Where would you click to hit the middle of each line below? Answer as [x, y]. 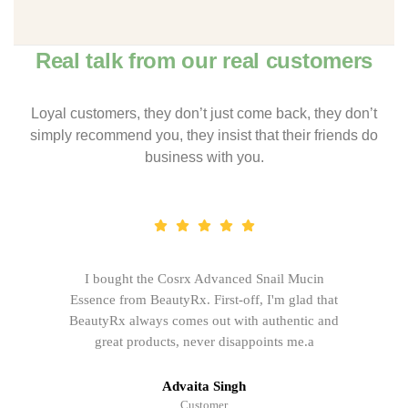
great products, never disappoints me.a [204, 341]
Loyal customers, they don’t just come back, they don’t [204, 114]
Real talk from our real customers [204, 61]
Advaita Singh [204, 386]
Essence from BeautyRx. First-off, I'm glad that [204, 299]
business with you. [204, 158]
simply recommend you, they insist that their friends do [204, 136]
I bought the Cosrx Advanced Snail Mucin [204, 278]
